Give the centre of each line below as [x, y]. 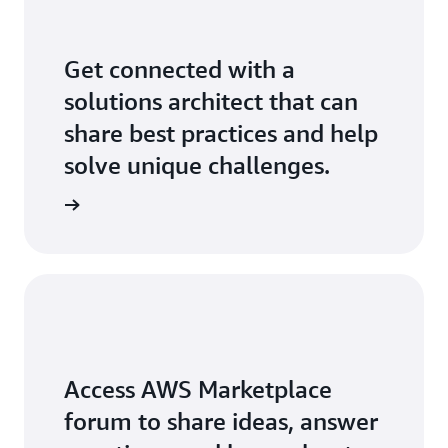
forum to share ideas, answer [221, 421]
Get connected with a [179, 69]
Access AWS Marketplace [198, 389]
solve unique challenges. [197, 165]
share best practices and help [221, 133]
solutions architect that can [211, 101]
